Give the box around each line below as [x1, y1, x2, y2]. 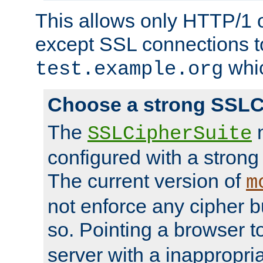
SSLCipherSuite [87, 122, 252, 145]
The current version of [48, 169, 246, 192]
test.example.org [35, 58, 223, 80]
